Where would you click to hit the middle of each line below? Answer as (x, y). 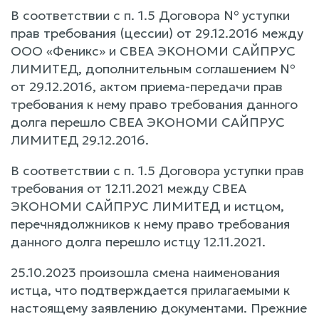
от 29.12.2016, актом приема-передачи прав (147, 86)
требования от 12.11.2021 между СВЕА (129, 188)
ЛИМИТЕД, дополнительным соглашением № (153, 68)
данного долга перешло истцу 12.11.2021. (138, 241)
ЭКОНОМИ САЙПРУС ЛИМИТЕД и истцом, (147, 206)
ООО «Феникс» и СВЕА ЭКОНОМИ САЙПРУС (153, 51)
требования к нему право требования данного (154, 104)
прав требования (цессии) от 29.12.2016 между (157, 33)
